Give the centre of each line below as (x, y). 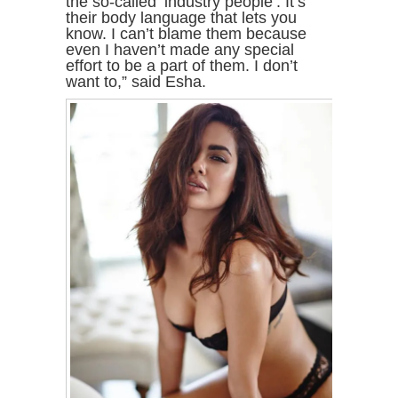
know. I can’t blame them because (186, 34)
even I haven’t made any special (180, 50)
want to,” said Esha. (136, 82)
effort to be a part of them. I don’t (182, 66)
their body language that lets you (181, 18)
